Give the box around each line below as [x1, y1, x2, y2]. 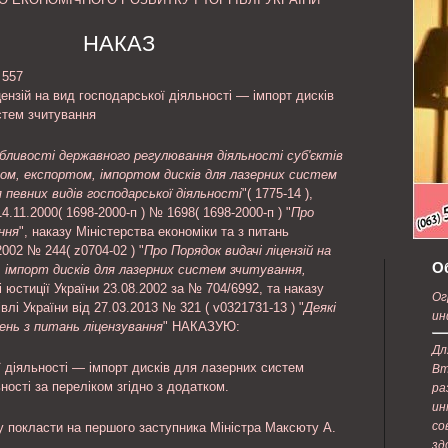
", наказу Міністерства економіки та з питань [19, 224, 289, 239]
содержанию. [89, 3, 170, 18]
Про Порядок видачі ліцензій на [144, 243, 331, 258]
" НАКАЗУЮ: [163, 319, 240, 334]
